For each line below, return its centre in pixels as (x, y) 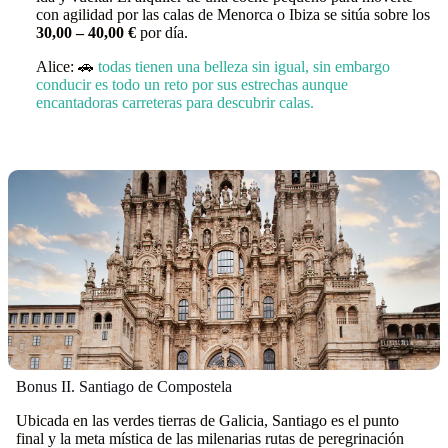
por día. (162, 32)
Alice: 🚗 (67, 66)
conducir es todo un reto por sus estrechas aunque (192, 84)
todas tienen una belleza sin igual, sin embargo (244, 66)
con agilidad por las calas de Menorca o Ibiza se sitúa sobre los (233, 14)
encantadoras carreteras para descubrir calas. (175, 102)
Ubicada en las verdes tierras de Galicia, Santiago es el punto (207, 420)
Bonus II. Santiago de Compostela (124, 386)
